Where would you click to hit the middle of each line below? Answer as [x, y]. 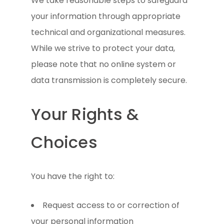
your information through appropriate [106, 16]
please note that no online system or [104, 64]
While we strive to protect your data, [103, 48]
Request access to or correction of [111, 205]
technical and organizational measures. [108, 32]
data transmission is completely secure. [109, 80]
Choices [64, 142]
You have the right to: [73, 176]
